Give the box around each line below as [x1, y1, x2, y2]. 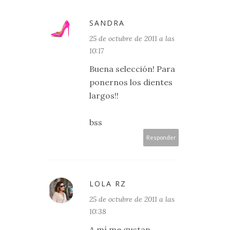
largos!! [89, 90, 119, 101]
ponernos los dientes [89, 77, 172, 87]
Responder [146, 134, 176, 141]
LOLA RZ [89, 179, 126, 188]
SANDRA [89, 18, 125, 28]
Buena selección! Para [89, 64, 175, 74]
